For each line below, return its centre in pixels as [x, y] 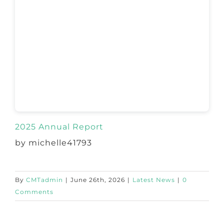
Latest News [154, 179]
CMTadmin [44, 179]
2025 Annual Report [59, 126]
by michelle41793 [53, 142]
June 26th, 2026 [98, 179]
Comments [34, 191]
